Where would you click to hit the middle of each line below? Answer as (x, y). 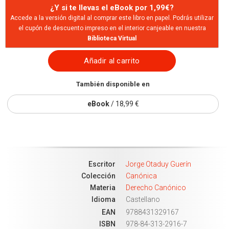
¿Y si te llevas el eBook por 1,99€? (112, 7)
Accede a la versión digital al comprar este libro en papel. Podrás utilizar (112, 18)
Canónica (141, 176)
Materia (103, 187)
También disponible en (113, 84)
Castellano (143, 199)
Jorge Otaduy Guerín (158, 164)
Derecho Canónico (156, 187)
